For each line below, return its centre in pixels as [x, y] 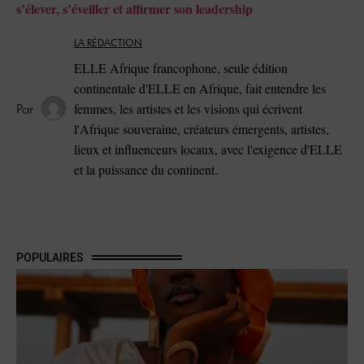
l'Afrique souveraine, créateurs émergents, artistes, [201, 128]
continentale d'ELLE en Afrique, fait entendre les [200, 88]
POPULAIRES [50, 258]
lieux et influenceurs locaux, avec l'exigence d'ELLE [208, 149]
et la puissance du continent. [146, 169]
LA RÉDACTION [108, 43]
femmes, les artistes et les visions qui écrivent [188, 108]
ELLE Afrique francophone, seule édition [181, 67]
